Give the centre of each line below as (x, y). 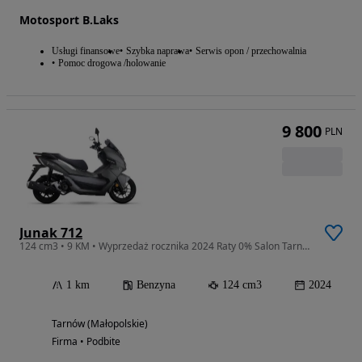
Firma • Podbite (86, 342)
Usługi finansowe (86, 51)
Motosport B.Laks (69, 19)
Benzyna (156, 285)
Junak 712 (51, 233)
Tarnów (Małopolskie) (100, 324)
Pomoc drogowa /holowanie (112, 63)
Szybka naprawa (158, 51)
